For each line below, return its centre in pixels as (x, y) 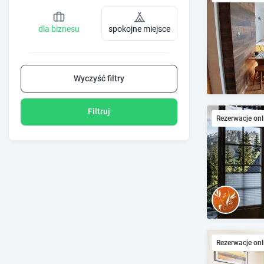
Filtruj (99, 112)
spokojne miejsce (139, 29)
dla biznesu (59, 29)
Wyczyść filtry (99, 78)
